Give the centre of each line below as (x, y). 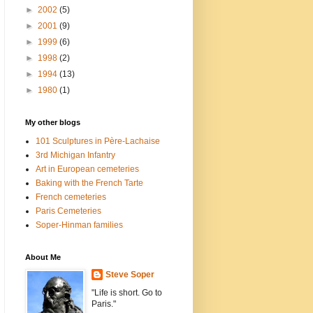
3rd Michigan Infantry (75, 155)
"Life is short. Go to (127, 293)
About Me (43, 257)
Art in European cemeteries (87, 169)
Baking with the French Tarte (89, 183)
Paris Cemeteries (68, 211)
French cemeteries (71, 197)
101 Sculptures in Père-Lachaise (98, 141)
